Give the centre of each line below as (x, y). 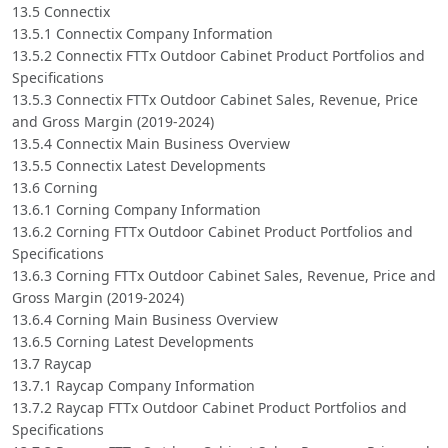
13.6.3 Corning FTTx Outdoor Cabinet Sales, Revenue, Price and (224, 275)
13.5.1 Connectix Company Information (142, 33)
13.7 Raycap (52, 363)
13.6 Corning (55, 187)
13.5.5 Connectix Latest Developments (139, 165)
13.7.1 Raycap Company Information (133, 385)
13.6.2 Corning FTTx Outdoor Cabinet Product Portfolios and (212, 231)
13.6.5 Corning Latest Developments (133, 341)
